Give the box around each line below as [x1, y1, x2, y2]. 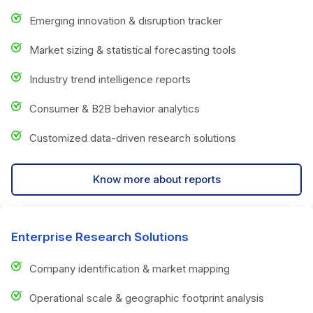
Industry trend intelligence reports [29, 72, 191, 86]
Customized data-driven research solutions [29, 131, 236, 145]
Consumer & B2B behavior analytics [29, 101, 200, 115]
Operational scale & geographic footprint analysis [29, 291, 264, 305]
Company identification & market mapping [29, 261, 230, 275]
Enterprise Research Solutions [11, 229, 189, 244]
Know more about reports [92, 172, 221, 186]
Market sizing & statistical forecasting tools [29, 43, 236, 57]
